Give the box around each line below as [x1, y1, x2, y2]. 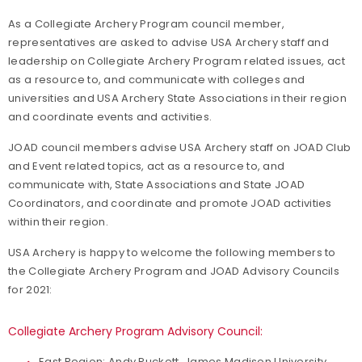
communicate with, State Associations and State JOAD [8, 177, 305, 192]
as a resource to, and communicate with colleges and [8, 72, 305, 87]
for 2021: [8, 282, 53, 297]
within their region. [8, 214, 109, 229]
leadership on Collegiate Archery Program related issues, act [8, 53, 345, 69]
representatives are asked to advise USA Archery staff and [8, 35, 330, 50]
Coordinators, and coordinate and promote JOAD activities [8, 196, 332, 211]
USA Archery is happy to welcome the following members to [8, 245, 336, 260]
